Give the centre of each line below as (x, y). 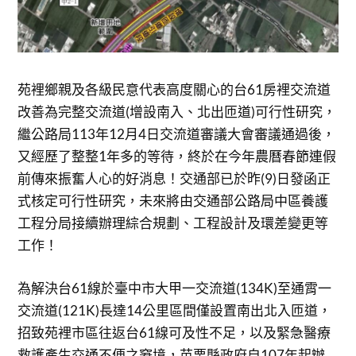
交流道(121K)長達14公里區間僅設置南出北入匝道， (175, 310)
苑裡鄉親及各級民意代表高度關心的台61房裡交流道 (174, 90)
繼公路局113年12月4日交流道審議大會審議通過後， (177, 134)
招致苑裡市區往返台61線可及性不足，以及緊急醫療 (174, 332)
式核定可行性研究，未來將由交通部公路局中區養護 (173, 201)
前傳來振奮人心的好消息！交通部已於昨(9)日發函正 (174, 179)
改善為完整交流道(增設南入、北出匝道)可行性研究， (177, 112)
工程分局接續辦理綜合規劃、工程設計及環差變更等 (173, 223)
